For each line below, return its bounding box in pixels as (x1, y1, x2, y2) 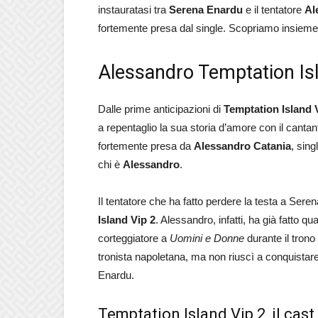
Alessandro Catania (194, 140, 291, 152)
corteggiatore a (98, 232, 170, 244)
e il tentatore (243, 4, 305, 16)
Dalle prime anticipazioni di (98, 103, 224, 115)
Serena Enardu (169, 4, 243, 16)
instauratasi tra (98, 4, 169, 16)
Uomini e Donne (170, 232, 244, 244)
